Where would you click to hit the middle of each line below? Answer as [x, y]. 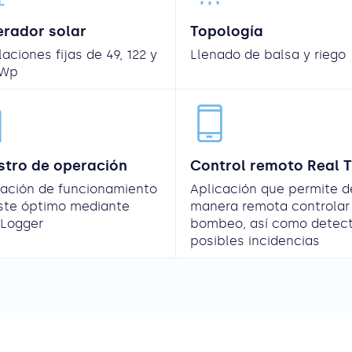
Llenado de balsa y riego [268, 55]
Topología [227, 32]
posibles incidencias [255, 241]
